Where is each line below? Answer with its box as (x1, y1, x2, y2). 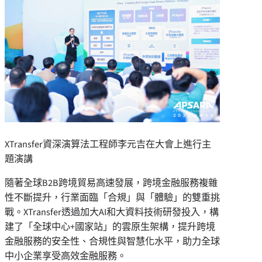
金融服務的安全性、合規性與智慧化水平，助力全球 (5, 234, 220, 248)
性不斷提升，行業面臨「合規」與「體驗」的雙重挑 (5, 190, 220, 204)
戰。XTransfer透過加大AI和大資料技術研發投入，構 (5, 205, 219, 219)
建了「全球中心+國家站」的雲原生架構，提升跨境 (5, 219, 215, 233)
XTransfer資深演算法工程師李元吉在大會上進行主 (5, 137, 211, 151)
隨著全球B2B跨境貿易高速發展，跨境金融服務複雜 (5, 175, 218, 189)
